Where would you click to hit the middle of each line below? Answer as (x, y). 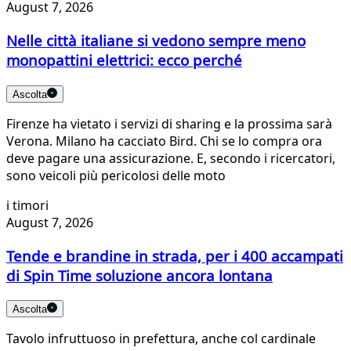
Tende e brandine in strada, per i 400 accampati (175, 255)
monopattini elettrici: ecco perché (124, 60)
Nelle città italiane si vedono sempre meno (156, 41)
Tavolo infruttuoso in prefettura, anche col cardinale (161, 339)
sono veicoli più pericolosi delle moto (116, 175)
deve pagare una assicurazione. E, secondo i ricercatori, (171, 158)
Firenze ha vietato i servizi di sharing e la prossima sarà (169, 123)
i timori (27, 205)
